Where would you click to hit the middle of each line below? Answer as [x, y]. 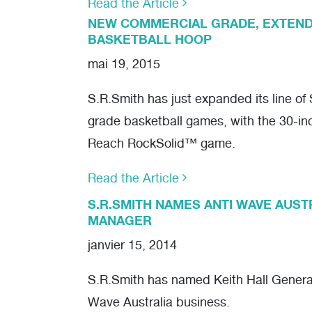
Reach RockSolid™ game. [162, 145]
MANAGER [120, 220]
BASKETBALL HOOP [150, 39]
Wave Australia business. [159, 303]
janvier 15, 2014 [132, 246]
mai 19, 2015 [124, 65]
